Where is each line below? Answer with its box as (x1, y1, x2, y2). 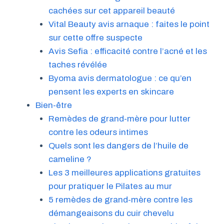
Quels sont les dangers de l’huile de (48, 140, 188, 150)
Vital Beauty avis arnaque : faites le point (48, 19, 209, 29)
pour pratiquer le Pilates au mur (48, 181, 172, 191)
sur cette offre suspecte (48, 32, 142, 42)
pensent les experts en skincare (48, 86, 174, 96)
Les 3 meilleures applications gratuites (48, 167, 200, 177)
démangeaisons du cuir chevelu (48, 208, 174, 218)
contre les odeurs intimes (48, 127, 148, 137)
